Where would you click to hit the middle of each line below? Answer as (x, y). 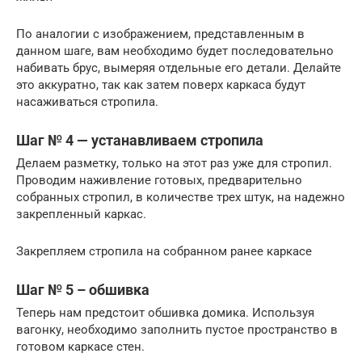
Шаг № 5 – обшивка (83, 289)
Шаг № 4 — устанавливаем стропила (140, 140)
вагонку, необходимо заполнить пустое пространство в (177, 329)
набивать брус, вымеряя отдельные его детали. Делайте (179, 67)
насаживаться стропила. (87, 101)
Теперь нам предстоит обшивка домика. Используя (165, 312)
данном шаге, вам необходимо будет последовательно (175, 51)
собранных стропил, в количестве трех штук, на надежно (181, 197)
